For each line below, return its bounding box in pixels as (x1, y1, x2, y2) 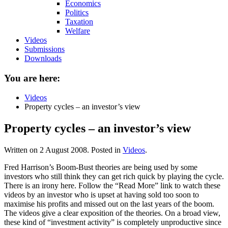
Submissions (24, 45, 65, 53)
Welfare (65, 26, 90, 35)
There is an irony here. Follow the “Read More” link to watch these (4, 181, 220, 190)
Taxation (65, 17, 93, 26)
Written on (4, 146, 40, 155)
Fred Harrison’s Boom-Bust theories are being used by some (4, 163, 197, 172)
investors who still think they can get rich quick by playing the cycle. (4, 172, 224, 181)
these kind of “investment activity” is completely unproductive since (4, 218, 221, 227)
